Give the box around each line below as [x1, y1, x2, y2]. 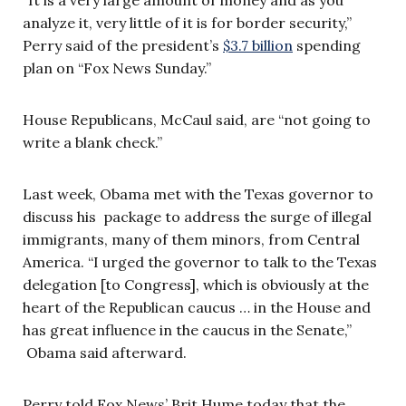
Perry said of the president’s [23, 35, 223, 54]
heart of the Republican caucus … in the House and [23, 297, 371, 316]
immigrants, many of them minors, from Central [23, 229, 360, 248]
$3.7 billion [223, 35, 293, 54]
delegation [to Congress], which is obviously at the [23, 275, 369, 294]
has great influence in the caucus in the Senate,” [23, 320, 352, 339]
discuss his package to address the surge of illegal [23, 207, 372, 226]
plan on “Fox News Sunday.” [23, 58, 211, 77]
